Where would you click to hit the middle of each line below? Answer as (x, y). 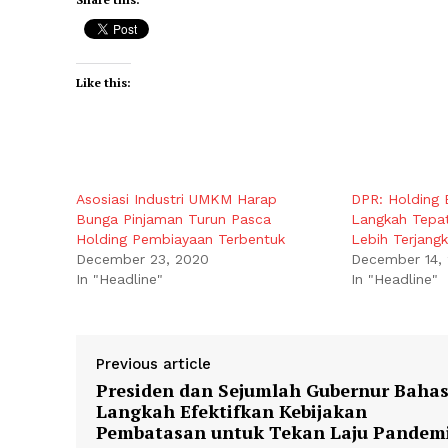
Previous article (153, 364)
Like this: (103, 83)
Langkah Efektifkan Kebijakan (231, 411)
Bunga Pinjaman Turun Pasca (173, 219)
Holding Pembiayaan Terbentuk (180, 239)
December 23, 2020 (142, 259)
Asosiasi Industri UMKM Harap (176, 199)
